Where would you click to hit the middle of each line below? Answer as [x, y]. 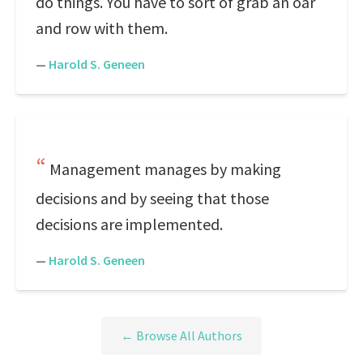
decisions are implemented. [129, 224]
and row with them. [102, 28]
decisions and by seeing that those [152, 198]
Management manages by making [165, 169]
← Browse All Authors [181, 336]
